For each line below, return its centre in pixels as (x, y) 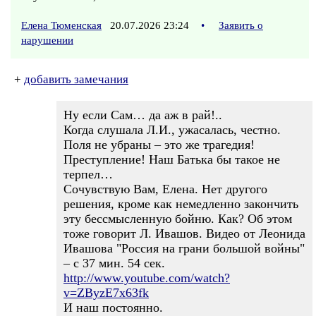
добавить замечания (76, 79)
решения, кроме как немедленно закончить (181, 204)
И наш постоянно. (113, 308)
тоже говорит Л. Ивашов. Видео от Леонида (184, 233)
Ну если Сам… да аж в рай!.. (143, 115)
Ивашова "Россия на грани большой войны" (184, 248)
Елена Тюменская (61, 25)
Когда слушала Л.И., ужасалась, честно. (172, 130)
